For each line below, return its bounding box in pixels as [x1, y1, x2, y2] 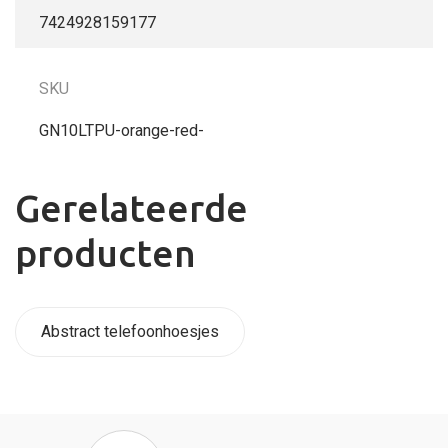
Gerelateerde [15, 188, 248, 230]
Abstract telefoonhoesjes [41, 321, 219, 341]
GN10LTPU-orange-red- [39, 120, 204, 140]
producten [15, 233, 196, 275]
